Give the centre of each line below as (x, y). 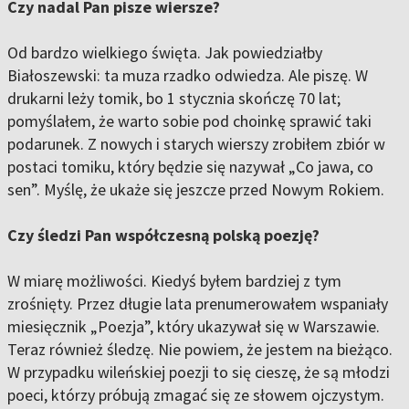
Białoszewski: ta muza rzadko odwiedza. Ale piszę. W (188, 76)
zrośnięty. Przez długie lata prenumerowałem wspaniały (198, 304)
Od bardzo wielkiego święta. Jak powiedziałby (165, 53)
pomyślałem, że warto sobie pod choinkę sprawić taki (189, 121)
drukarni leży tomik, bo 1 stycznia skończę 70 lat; (174, 99)
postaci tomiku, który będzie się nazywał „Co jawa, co (190, 167)
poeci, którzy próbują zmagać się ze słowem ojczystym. (196, 395)
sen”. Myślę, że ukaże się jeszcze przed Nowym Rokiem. (196, 190)
